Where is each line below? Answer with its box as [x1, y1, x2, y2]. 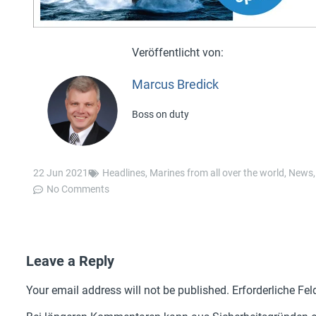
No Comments [47, 183, 109, 195]
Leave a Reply [26, 253, 114, 270]
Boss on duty [132, 109, 189, 121]
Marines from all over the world [150, 167, 284, 179]
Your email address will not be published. [26, 284, 229, 298]
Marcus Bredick [132, 77, 219, 92]
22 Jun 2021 [33, 167, 88, 179]
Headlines [102, 167, 145, 179]
